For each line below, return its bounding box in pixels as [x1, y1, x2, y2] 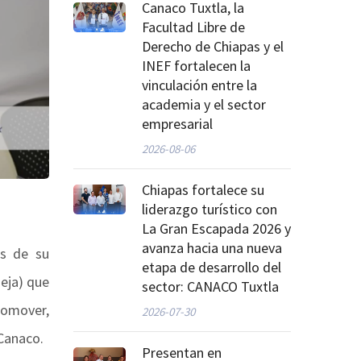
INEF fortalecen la [142, 56, 251, 76]
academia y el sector [142, 95, 266, 114]
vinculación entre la [142, 76, 257, 95]
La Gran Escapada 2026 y [142, 219, 291, 239]
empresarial [142, 114, 213, 134]
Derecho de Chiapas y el [142, 37, 284, 56]
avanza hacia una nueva [142, 239, 282, 258]
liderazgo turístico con [142, 200, 277, 219]
